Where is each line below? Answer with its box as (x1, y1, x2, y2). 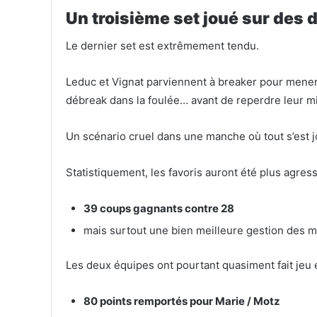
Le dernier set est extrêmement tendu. (66, 39, 259, 53)
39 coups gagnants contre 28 (83, 202, 234, 216)
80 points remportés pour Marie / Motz (83, 294, 280, 308)
